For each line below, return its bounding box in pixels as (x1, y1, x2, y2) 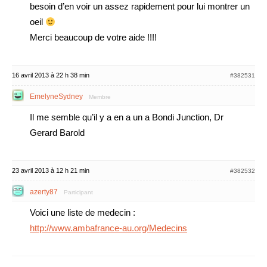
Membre (89, 94, 111, 100)
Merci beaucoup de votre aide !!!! (30, 32, 157, 42)
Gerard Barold (30, 128, 85, 138)
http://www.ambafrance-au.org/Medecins (30, 223, 187, 233)
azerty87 (30, 188, 58, 196)
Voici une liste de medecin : (30, 207, 135, 218)
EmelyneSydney (30, 92, 83, 101)
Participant (64, 189, 93, 195)
